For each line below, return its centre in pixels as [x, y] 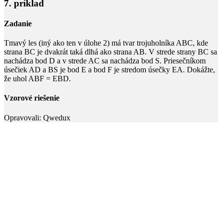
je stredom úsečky [142, 70]
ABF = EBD [49, 79]
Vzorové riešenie [32, 98]
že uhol [16, 79]
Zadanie [18, 23]
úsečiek [16, 70]
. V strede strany [171, 52]
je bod [70, 70]
